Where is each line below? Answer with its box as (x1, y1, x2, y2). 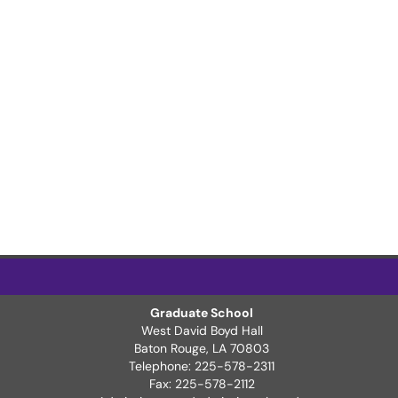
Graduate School (150, 305, 254, 321)
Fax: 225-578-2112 (148, 376, 255, 392)
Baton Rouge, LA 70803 (134, 340, 270, 356)
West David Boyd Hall (140, 322, 263, 338)
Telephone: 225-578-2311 (129, 358, 275, 374)
